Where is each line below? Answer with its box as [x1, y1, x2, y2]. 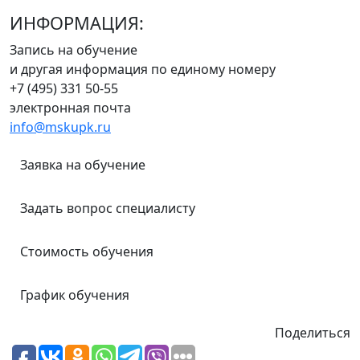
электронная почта [10, 99, 131, 117]
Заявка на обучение [20, 156, 145, 174]
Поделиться [275, 324, 350, 342]
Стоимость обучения [20, 243, 153, 260]
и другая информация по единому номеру [10, 60, 276, 78]
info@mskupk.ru [10, 118, 111, 136]
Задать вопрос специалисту [20, 199, 195, 217]
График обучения [20, 286, 129, 304]
